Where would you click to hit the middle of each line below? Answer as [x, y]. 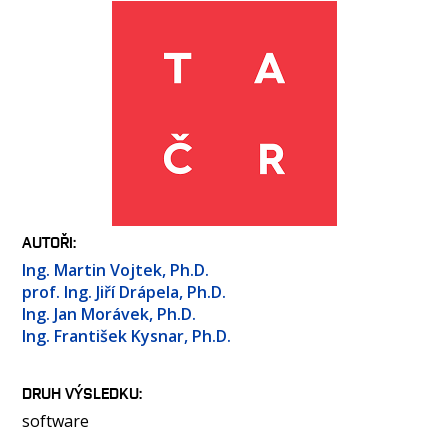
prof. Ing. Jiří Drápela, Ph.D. [124, 292]
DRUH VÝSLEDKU [80, 393]
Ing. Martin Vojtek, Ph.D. [115, 270]
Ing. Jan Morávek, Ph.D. [109, 314]
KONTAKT [76, 130]
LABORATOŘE [88, 37]
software [55, 421]
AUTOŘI [47, 242]
